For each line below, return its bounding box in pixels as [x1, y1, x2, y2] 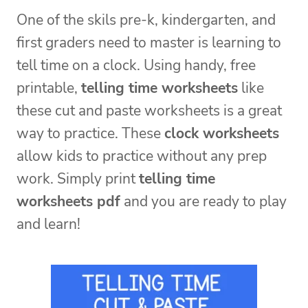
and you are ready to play [120, 192, 287, 212]
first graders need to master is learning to [16, 33, 281, 53]
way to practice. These [16, 124, 164, 144]
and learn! [16, 214, 80, 234]
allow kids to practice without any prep [16, 146, 267, 166]
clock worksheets [164, 124, 279, 144]
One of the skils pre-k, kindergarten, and [16, 10, 276, 30]
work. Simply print [16, 169, 139, 189]
